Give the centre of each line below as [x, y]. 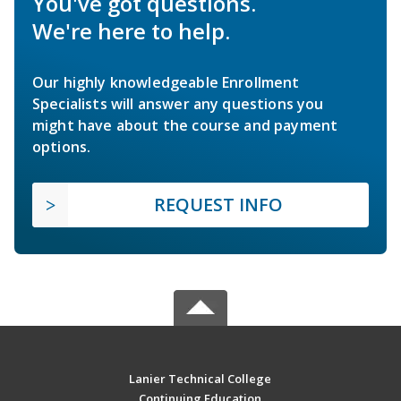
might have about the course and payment [185, 125]
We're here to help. [131, 30]
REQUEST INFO [218, 204]
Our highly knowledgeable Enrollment [166, 82]
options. [62, 146]
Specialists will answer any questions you [178, 103]
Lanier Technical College [200, 378]
